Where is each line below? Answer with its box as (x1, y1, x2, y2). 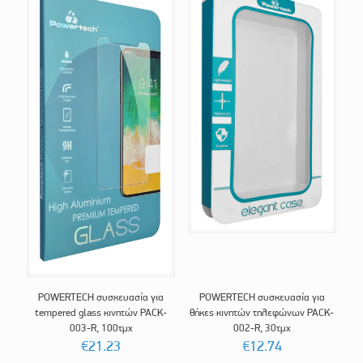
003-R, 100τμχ (69, 321, 133, 334)
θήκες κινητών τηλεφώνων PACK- (190, 305, 335, 318)
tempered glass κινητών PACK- (35, 305, 168, 318)
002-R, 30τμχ (233, 321, 291, 334)
